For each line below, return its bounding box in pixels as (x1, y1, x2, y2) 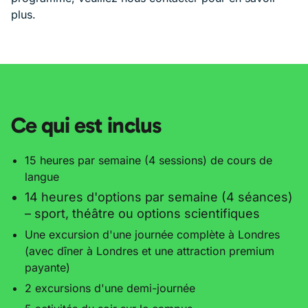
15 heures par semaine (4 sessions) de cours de (25, 153, 272, 167)
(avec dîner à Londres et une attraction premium (25, 243, 274, 258)
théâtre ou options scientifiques (72, 206, 260, 221)
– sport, (25, 206, 72, 221)
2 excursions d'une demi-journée (25, 280, 199, 295)
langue (25, 169, 59, 184)
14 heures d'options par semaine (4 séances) (25, 189, 293, 204)
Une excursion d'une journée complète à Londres (25, 227, 280, 241)
